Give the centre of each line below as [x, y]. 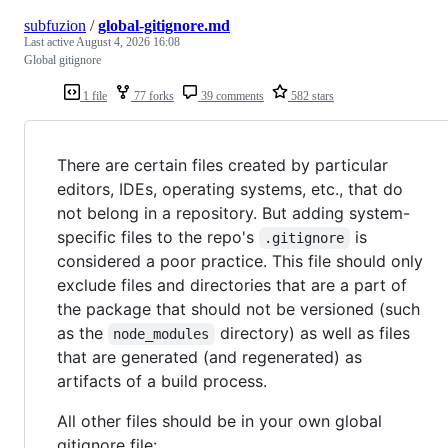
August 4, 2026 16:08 [128, 41]
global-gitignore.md [164, 25]
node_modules [161, 333]
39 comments [231, 95]
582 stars [311, 95]
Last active [50, 41]
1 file [93, 95]
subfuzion [55, 25]
